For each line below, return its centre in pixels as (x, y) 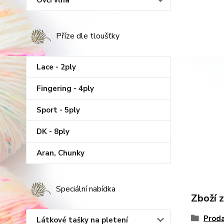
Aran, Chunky (60, 153)
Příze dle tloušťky (88, 36)
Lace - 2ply (56, 67)
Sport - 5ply (58, 110)
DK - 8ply (53, 131)
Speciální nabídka (86, 189)
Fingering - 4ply (65, 88)
